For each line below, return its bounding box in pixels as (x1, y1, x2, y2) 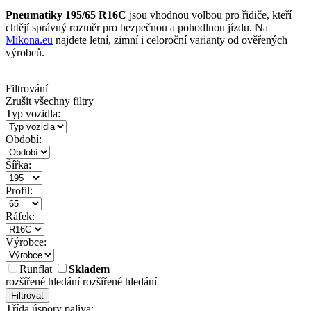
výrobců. (6, 47, 44, 59)
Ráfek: (6, 210, 35, 223)
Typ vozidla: (6, 108, 60, 120)
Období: (6, 133, 42, 146)
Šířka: (6, 159, 31, 171)
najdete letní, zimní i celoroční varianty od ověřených (53, 34, 287, 47)
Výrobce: (6, 236, 47, 249)
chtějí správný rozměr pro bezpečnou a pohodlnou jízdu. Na (6, 22, 268, 34)
